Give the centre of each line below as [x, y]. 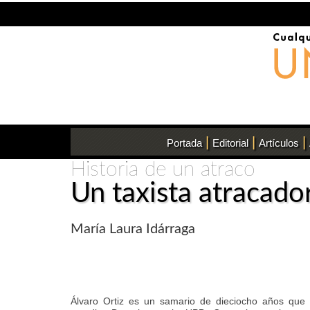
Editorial [230, 143]
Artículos [279, 143]
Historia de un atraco [163, 170]
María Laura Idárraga [133, 229]
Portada [184, 143]
